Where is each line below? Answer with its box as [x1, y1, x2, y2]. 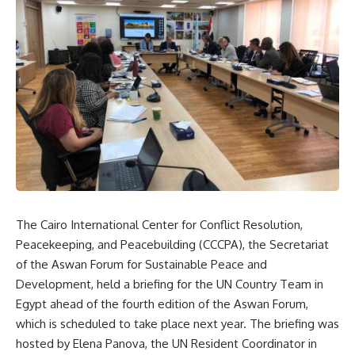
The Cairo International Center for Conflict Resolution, [16, 217, 303, 232]
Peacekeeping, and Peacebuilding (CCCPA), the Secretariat [16, 237, 329, 252]
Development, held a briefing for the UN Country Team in [16, 277, 323, 292]
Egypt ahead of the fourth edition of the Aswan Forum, [16, 296, 308, 311]
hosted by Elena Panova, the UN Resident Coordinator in [16, 336, 317, 351]
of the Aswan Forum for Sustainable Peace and [16, 257, 267, 272]
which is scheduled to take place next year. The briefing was [16, 316, 339, 331]
